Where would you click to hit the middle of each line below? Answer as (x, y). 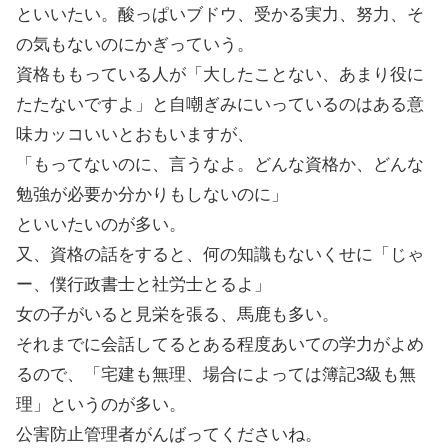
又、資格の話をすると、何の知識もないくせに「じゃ (220, 254)
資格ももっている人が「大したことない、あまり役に (220, 74)
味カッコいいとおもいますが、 (135, 134)
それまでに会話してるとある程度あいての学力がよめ (220, 344)
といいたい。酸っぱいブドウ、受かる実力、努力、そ (220, 14)
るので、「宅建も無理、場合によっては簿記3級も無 (216, 374)
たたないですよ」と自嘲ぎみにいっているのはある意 (220, 104)
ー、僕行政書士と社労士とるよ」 (143, 284)
